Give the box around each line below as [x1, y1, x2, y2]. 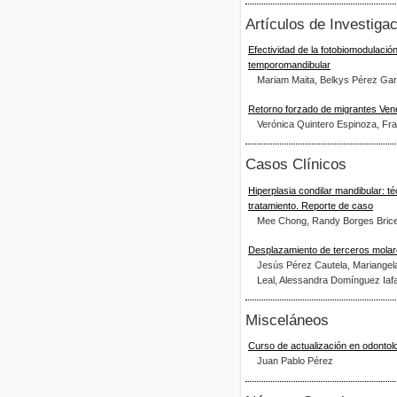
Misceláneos [245, 312, 329, 330]
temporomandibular [248, 58, 331, 70]
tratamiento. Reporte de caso [248, 199, 373, 211]
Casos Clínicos [245, 156, 346, 174]
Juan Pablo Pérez [257, 355, 333, 367]
